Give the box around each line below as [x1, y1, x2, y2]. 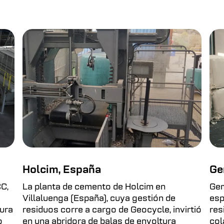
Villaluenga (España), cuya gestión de [22, 193, 175, 203]
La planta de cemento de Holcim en [22, 182, 165, 192]
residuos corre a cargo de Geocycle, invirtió [22, 205, 201, 215]
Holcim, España [22, 164, 101, 176]
